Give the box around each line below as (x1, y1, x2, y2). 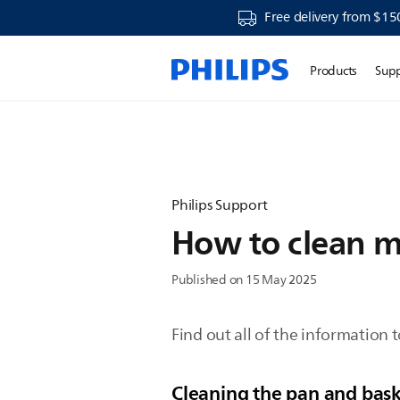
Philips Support (171, 194, 268, 217)
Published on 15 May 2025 (171, 270, 317, 290)
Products (310, 61, 358, 81)
